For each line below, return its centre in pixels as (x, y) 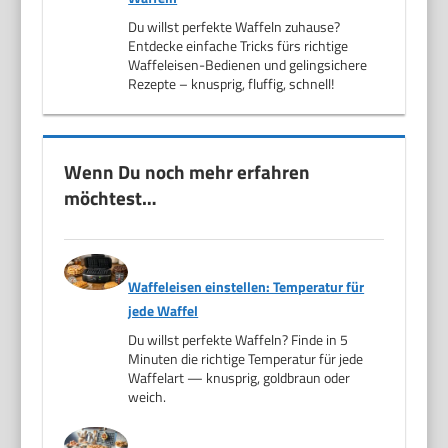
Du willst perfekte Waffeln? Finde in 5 (238, 339)
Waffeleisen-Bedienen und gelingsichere (248, 64)
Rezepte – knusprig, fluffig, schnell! (231, 83)
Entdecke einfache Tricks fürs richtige (238, 45)
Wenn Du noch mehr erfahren (187, 171)
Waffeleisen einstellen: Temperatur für (246, 286)
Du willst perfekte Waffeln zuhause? (234, 26)
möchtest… (111, 197)
